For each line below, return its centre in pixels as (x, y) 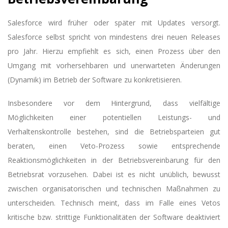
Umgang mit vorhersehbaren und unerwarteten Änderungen (114, 65)
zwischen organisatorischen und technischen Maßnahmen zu (114, 188)
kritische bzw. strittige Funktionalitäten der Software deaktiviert (114, 217)
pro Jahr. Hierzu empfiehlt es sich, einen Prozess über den (114, 51)
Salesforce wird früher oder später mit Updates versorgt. (114, 22)
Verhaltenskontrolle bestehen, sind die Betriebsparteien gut (114, 131)
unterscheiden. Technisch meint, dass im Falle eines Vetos (114, 203)
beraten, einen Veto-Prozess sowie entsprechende (114, 146)
